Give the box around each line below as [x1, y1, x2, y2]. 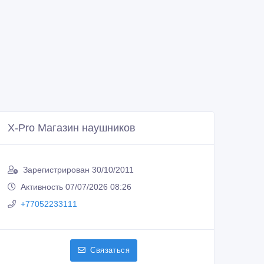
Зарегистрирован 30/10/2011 [23, 165, 134, 175]
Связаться [90, 246, 130, 255]
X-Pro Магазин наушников [8, 122, 136, 134]
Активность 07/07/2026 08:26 [21, 182, 131, 192]
